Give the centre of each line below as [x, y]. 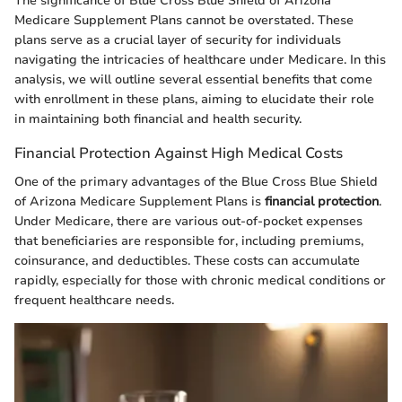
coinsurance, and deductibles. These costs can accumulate [187, 260]
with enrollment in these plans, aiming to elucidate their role [194, 100]
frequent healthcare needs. [94, 300]
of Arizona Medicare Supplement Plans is [140, 201]
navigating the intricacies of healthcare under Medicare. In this [200, 60]
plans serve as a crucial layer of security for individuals [178, 40]
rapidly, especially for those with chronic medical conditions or [200, 280]
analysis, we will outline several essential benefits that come [193, 80]
